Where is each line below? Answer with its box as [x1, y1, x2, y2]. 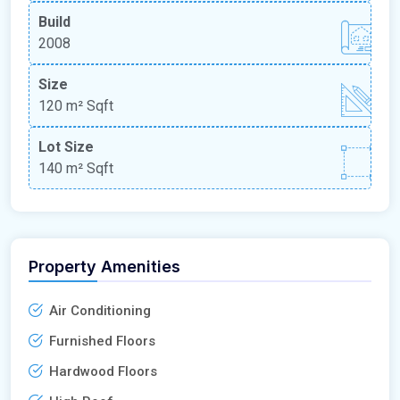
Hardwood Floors [49, 362, 157, 379]
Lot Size [38, 137, 94, 155]
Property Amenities [29, 256, 180, 276]
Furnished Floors [49, 332, 155, 349]
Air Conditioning [49, 302, 151, 319]
